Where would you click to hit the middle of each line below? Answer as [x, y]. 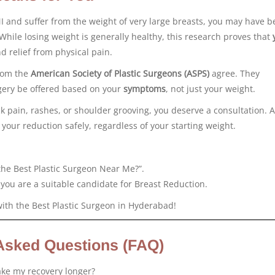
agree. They [234, 73]
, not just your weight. [211, 88]
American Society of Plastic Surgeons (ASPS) [120, 73]
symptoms [145, 88]
